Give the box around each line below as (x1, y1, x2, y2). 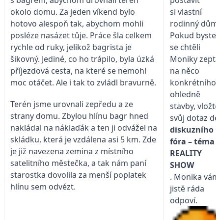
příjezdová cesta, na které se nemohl (10, 65, 146, 76)
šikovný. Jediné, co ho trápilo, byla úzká (10, 53, 154, 64)
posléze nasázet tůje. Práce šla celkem (10, 29, 152, 41)
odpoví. (170, 195, 197, 206)
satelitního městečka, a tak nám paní (10, 157, 146, 168)
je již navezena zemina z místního (10, 145, 134, 157)
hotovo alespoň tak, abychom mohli (10, 18, 143, 29)
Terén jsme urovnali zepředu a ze (10, 98, 133, 110)
